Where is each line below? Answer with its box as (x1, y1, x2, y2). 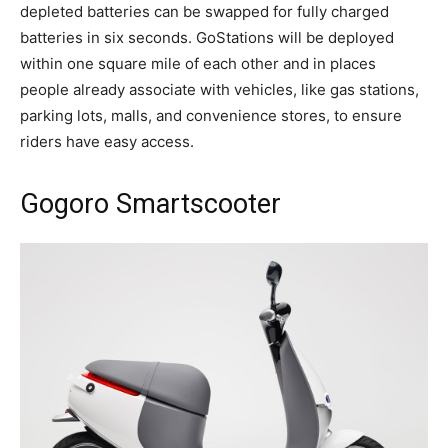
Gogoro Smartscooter (20, 188, 281, 221)
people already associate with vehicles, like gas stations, (20, 80, 419, 100)
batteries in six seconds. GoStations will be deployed (20, 28, 394, 48)
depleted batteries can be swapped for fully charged (20, 2, 389, 22)
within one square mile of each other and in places (20, 54, 376, 74)
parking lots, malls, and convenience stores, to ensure (20, 106, 402, 126)
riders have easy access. (20, 132, 194, 152)
